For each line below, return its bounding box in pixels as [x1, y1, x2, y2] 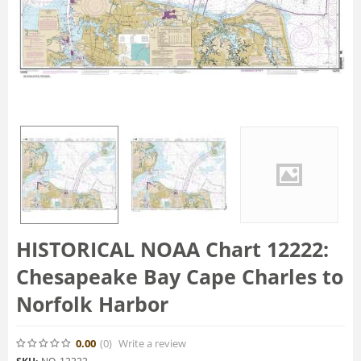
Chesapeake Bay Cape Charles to [16, 263, 343, 291]
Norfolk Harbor [16, 290, 168, 318]
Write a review [118, 335, 186, 351]
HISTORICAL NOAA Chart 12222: [16, 235, 329, 263]
